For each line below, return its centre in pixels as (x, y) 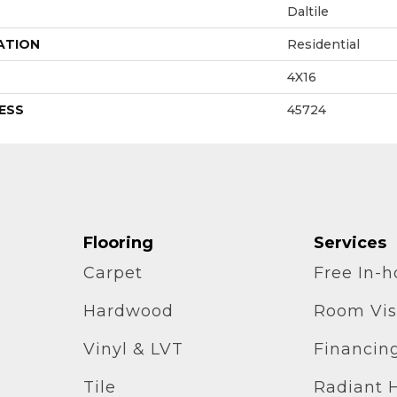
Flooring (118, 242)
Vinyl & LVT (133, 349)
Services (350, 242)
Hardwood (128, 311)
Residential (323, 44)
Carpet (113, 272)
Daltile (308, 11)
